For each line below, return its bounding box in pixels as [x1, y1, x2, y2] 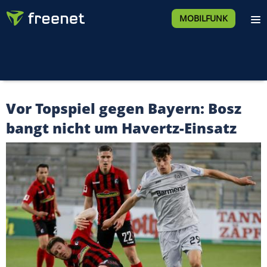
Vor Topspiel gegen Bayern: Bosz [6, 98, 241, 118]
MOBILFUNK [179, 13, 228, 24]
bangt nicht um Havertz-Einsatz [6, 118, 237, 138]
